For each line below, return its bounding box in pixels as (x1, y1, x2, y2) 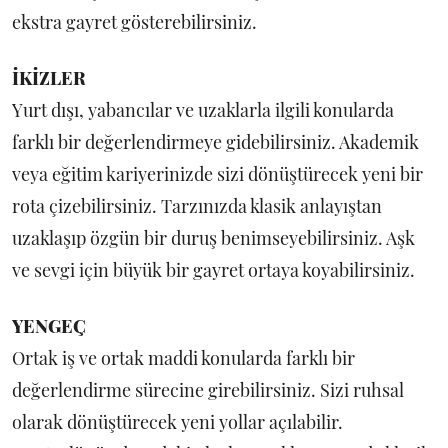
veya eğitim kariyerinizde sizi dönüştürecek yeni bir (12, 162, 423, 186)
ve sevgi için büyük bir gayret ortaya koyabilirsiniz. (12, 258, 415, 282)
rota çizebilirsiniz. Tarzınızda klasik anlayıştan (12, 194, 382, 218)
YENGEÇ (12, 314, 86, 338)
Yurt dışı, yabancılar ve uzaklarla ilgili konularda (12, 98, 394, 122)
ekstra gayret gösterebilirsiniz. (12, 10, 257, 34)
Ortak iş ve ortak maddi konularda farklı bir (12, 346, 355, 370)
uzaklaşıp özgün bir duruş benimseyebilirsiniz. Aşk (12, 226, 415, 250)
